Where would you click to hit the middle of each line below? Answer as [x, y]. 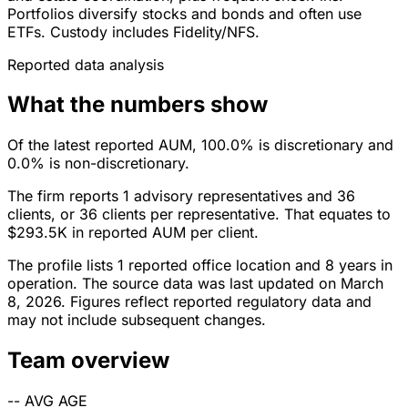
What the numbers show [138, 105]
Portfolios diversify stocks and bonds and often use [184, 13]
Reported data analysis [86, 64]
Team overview [88, 361]
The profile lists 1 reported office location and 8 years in [200, 265]
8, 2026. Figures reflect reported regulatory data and [189, 302]
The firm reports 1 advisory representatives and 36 [181, 196]
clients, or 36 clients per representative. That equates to [199, 214]
